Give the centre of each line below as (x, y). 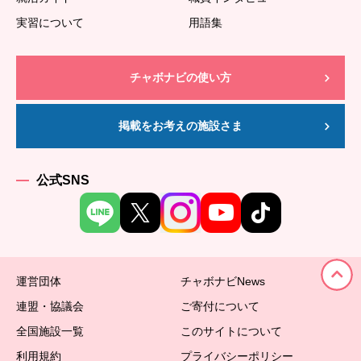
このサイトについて (231, 332)
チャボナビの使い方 (180, 78)
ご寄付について (220, 307)
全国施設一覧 (50, 332)
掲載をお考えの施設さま (180, 126)
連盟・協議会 (50, 307)
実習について (50, 23)
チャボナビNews (223, 282)
